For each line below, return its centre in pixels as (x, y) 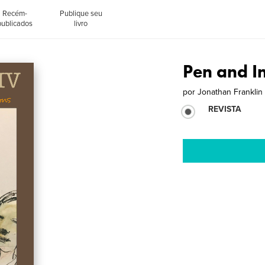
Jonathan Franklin (230, 92)
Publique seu (81, 13)
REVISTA (225, 109)
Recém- (15, 13)
